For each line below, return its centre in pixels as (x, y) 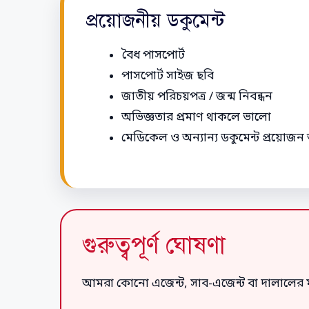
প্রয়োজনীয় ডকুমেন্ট (156, 20)
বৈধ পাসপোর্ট (153, 55)
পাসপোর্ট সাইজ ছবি (168, 76)
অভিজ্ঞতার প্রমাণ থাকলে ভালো (196, 117)
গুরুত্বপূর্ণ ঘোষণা (154, 246)
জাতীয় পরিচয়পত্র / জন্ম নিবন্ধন (197, 97)
